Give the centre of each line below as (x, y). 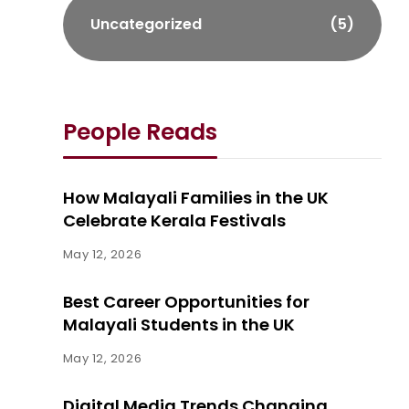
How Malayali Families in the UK (195, 198)
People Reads (140, 132)
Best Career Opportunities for (186, 302)
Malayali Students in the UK (178, 325)
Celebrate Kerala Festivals (174, 221)
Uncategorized (146, 25)
